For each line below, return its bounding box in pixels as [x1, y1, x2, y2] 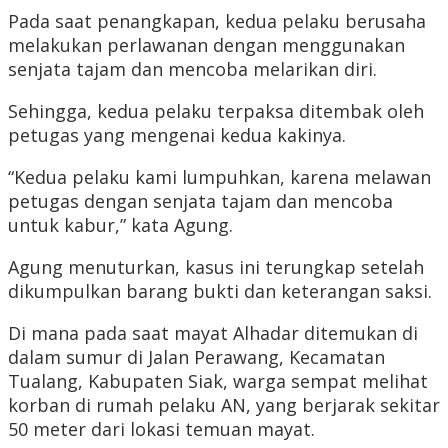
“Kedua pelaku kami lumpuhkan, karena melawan [8, 165, 431, 190]
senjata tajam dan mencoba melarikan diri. [8, 57, 377, 82]
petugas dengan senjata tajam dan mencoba [8, 189, 393, 214]
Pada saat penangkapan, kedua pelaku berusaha [8, 9, 426, 34]
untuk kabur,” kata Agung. [8, 213, 233, 238]
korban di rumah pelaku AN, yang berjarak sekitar [8, 393, 440, 418]
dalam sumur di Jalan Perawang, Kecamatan [8, 345, 385, 370]
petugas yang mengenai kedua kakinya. [8, 123, 346, 148]
